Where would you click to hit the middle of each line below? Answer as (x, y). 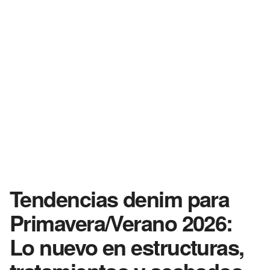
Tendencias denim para (120, 198)
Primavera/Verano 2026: (121, 222)
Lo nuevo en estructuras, (127, 246)
